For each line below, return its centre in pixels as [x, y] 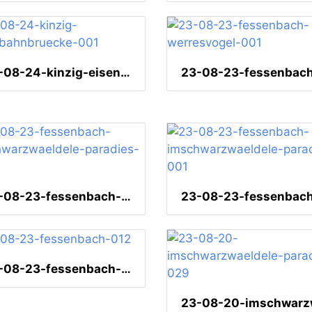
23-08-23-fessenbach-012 [126, 269]
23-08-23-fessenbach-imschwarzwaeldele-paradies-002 [126, 197]
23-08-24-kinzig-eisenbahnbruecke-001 [125, 73]
